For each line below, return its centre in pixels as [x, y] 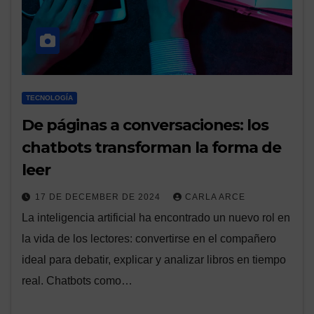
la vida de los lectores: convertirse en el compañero [149, 239]
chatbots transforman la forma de [151, 148]
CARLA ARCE [215, 197]
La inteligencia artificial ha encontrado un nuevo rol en [156, 218]
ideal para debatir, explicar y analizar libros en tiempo [154, 260]
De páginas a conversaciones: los [145, 125]
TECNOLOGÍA [49, 98]
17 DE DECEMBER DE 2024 [99, 197]
